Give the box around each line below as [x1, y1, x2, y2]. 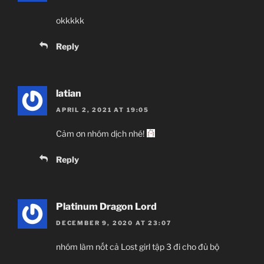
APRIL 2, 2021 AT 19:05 [56, 106, 149, 114]
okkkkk [56, 15, 84, 25]
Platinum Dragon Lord [56, 201, 157, 213]
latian [56, 87, 81, 99]
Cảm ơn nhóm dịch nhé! [56, 128, 146, 139]
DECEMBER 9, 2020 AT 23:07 [56, 219, 171, 227]
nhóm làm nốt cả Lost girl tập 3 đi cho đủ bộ [56, 242, 219, 252]
